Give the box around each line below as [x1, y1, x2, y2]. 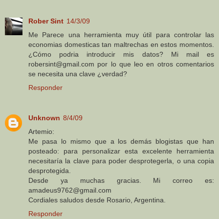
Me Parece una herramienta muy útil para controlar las [28, 31, 214, 39]
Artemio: [28, 128, 54, 136]
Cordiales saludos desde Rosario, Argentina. [28, 196, 166, 204]
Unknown [28, 114, 60, 122]
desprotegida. [28, 167, 71, 175]
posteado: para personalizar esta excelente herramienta [28, 147, 214, 155]
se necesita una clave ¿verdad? [28, 70, 127, 78]
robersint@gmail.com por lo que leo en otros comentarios [28, 60, 214, 68]
